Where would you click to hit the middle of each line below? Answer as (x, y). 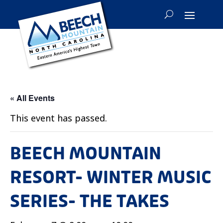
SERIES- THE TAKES (90, 201)
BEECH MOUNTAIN (86, 154)
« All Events (32, 98)
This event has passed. (58, 118)
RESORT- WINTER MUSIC (111, 177)
